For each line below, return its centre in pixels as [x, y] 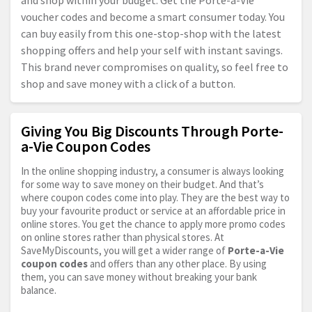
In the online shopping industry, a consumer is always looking [153, 171]
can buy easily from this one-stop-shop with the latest [151, 34]
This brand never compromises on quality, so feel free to [155, 67]
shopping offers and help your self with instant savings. [152, 50]
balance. [39, 290]
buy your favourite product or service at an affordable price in [153, 211]
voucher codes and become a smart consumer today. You [153, 17]
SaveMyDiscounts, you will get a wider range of [124, 251]
